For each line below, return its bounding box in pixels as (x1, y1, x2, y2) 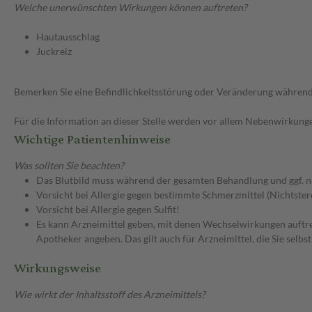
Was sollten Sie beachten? (14, 159, 124, 172)
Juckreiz (36, 45, 72, 58)
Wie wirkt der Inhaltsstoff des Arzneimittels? (14, 288, 205, 301)
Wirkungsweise (14, 256, 101, 281)
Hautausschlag (36, 31, 100, 43)
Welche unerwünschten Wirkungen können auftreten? (14, 1, 247, 14)
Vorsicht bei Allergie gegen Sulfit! (36, 203, 180, 216)
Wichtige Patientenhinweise (14, 127, 171, 153)
